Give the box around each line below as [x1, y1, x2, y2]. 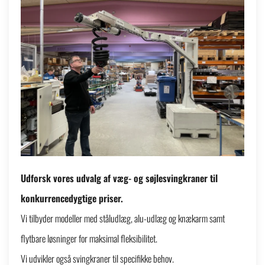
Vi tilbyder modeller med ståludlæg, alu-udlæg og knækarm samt [21, 211, 225, 225]
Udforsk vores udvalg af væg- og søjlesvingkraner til [21, 170, 218, 185]
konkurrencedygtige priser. [21, 190, 123, 205]
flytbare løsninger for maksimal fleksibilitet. [21, 231, 157, 245]
